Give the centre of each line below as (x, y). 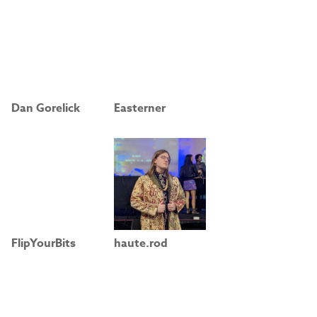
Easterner (140, 108)
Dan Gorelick (46, 108)
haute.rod (141, 244)
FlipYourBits (44, 244)
